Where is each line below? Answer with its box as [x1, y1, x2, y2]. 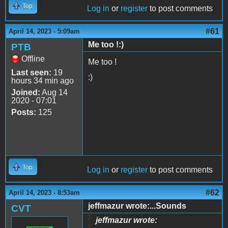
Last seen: [11, 68, 51, 77]
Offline [21, 54, 45, 64]
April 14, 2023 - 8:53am [9, 189, 80, 197]
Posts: [11, 108, 36, 117]
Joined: [11, 88, 40, 97]
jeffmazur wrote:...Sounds [88, 202, 186, 211]
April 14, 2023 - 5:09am [9, 27, 80, 36]
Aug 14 [40, 88, 68, 97]
